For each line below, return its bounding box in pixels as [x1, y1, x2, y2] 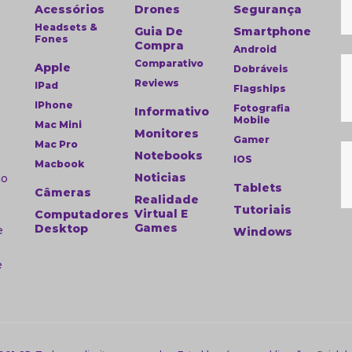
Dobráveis [233, 63, 289, 75]
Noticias [134, 170, 186, 185]
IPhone [35, 99, 73, 111]
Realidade [134, 192, 199, 207]
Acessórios [35, 2, 104, 16]
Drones [134, 2, 180, 16]
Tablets [233, 181, 283, 195]
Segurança [233, 2, 302, 16]
